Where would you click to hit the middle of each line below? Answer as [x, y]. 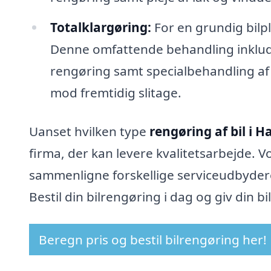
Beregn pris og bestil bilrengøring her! [153, 240]
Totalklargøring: [100, 27]
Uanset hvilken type [89, 131]
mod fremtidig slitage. [116, 92]
